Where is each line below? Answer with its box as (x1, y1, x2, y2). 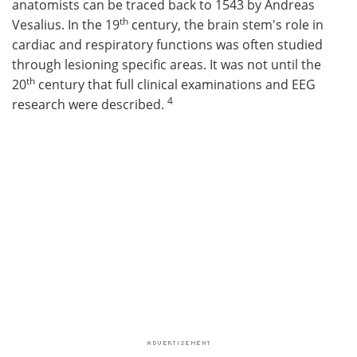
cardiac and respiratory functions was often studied (12, 36, 323, 53)
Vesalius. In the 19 (12, 16, 120, 33)
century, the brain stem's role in (128, 16, 324, 33)
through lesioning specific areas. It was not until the (12, 56, 324, 73)
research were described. (12, 96, 167, 113)
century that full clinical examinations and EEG (35, 76, 316, 93)
